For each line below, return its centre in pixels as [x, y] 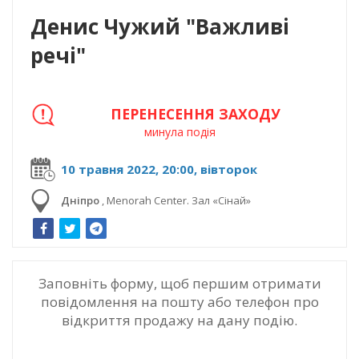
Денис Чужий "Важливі [160, 26]
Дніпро [80, 200]
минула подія [179, 131]
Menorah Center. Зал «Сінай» [179, 200]
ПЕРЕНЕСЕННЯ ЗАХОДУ [196, 113]
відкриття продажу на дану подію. [179, 320]
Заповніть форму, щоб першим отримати [179, 283]
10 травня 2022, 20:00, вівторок [159, 169]
